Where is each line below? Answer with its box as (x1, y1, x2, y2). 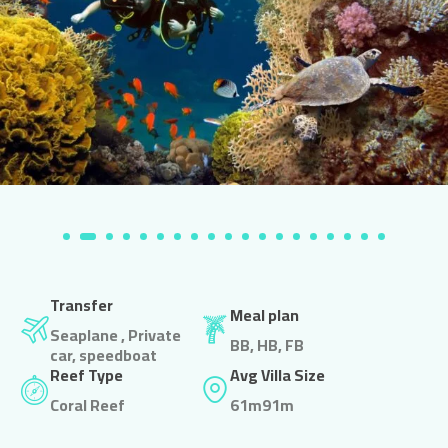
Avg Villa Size (230, 359, 325, 390)
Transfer (50, 289, 113, 320)
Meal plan (230, 299, 299, 330)
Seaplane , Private (50, 319, 181, 350)
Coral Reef (50, 389, 125, 420)
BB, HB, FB (230, 329, 304, 360)
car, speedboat (50, 339, 157, 370)
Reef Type (50, 359, 123, 390)
